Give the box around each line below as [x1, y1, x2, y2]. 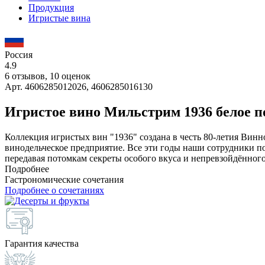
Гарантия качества [5, 238, 79, 248]
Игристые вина [28, 13, 91, 23]
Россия [5, 50, 33, 60]
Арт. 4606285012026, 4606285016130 [5, 82, 153, 92]
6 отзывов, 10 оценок [5, 71, 91, 81]
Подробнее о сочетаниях [5, 185, 104, 195]
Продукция [28, 2, 74, 12]
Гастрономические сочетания [5, 174, 124, 185]
